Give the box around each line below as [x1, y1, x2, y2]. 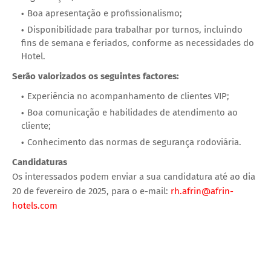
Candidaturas [12, 156, 67, 168]
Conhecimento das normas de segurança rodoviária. [27, 136, 241, 148]
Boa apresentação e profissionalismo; [27, 7, 182, 19]
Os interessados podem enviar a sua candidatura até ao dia [12, 171, 255, 182]
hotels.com [12, 200, 57, 211]
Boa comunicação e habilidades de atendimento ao [27, 106, 238, 118]
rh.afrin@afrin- [171, 185, 233, 197]
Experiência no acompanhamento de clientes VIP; [27, 90, 229, 102]
